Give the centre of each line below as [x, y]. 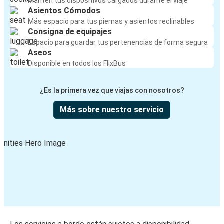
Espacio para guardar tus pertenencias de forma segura [118, 43]
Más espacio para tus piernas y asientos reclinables [111, 22]
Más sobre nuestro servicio [112, 110]
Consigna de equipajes [70, 32]
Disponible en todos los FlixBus [77, 64]
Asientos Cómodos [64, 11]
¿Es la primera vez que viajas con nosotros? [112, 91]
